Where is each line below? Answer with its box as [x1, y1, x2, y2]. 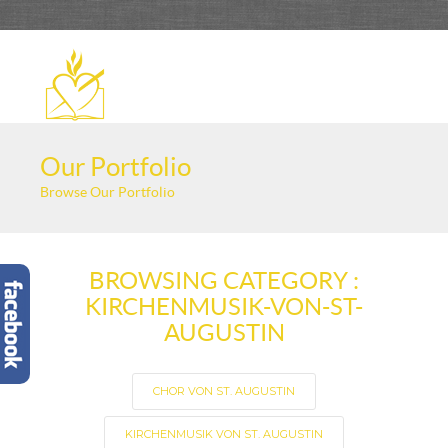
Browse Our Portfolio [40, 184, 175, 200]
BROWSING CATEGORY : [89, 267, 359, 294]
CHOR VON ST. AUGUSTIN [153, 384, 295, 398]
